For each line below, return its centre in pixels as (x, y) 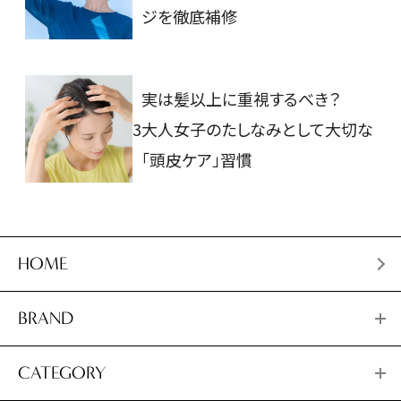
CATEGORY (62, 373)
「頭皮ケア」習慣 (197, 160)
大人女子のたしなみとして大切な (257, 129)
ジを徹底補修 (189, 17)
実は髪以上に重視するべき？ (241, 99)
